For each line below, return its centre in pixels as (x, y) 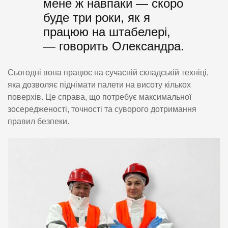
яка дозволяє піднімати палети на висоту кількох (99, 84)
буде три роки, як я (97, 18)
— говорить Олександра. (114, 46)
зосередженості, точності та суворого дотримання (102, 109)
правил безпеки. (38, 121)
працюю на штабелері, (107, 32)
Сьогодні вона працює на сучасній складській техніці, (108, 72)
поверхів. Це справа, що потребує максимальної (99, 97)
